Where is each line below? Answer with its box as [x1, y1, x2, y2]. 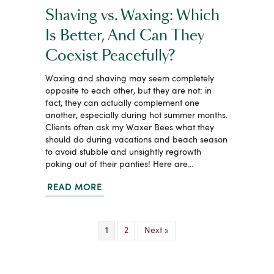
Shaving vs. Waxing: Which [45, 8, 220, 23]
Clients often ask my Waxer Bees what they [45, 122, 214, 133]
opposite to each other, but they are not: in [45, 86, 212, 96]
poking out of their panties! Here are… [45, 159, 194, 169]
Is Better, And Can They [45, 28, 204, 43]
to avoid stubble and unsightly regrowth [45, 147, 201, 157]
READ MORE [47, 182, 102, 193]
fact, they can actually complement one [45, 98, 199, 108]
